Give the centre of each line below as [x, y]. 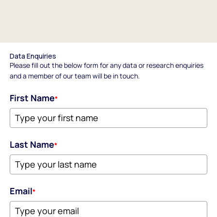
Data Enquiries [33, 56]
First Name [32, 98]
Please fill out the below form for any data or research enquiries [107, 65]
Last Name [32, 144]
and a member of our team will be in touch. [75, 76]
